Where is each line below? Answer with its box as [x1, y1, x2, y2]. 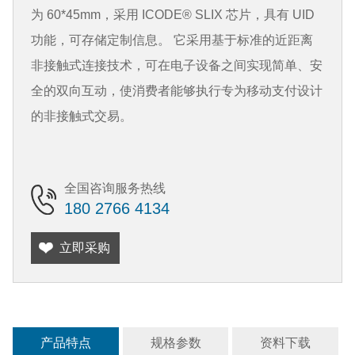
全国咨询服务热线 [63, 181, 166, 196]
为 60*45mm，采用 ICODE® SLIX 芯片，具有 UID [31, 8, 315, 22]
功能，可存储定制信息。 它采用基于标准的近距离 [31, 33, 314, 48]
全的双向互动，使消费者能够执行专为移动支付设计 [31, 84, 323, 98]
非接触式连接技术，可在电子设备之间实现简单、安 [31, 59, 323, 73]
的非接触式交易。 [31, 109, 133, 124]
